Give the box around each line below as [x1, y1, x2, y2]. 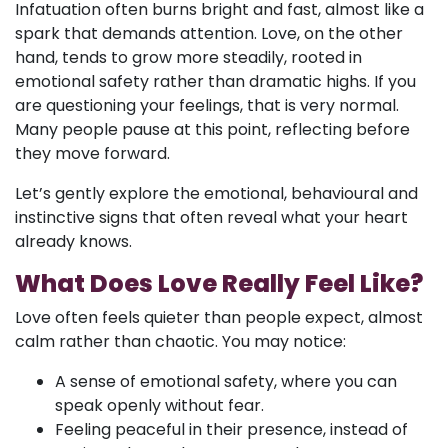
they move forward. [15, 142, 170, 165]
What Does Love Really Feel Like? [15, 267, 423, 300]
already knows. [15, 230, 132, 253]
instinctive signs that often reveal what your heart [15, 206, 408, 229]
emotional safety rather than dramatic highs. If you [15, 70, 416, 93]
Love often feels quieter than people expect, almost [15, 306, 423, 329]
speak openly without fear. [55, 394, 264, 417]
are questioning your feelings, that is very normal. [15, 94, 399, 117]
